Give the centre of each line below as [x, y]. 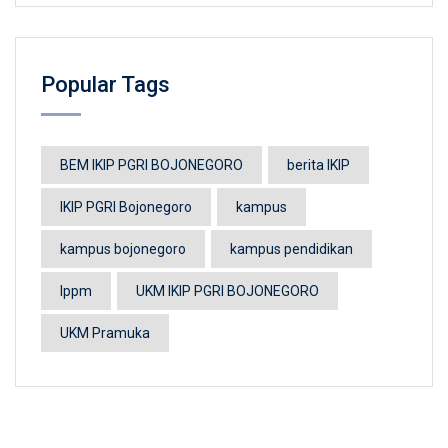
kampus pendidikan [291, 249]
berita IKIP [318, 165]
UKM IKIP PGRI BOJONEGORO [227, 291]
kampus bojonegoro [123, 249]
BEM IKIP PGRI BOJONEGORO [151, 165]
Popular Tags [105, 84]
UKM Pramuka [105, 333]
